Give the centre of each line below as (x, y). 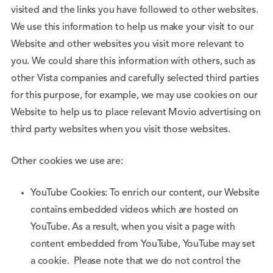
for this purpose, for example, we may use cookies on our (135, 96)
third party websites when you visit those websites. (123, 130)
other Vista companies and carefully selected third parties (135, 79)
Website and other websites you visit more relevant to (128, 44)
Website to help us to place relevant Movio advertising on (136, 113)
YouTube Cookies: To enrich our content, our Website (145, 193)
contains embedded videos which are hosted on (135, 210)
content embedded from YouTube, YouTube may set (143, 244)
